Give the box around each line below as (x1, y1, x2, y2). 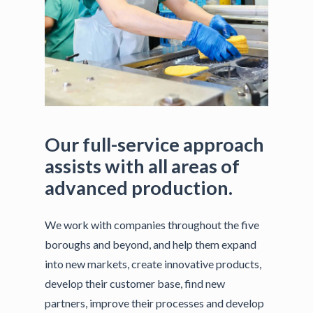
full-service (82, 132, 180, 156)
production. (131, 175, 233, 199)
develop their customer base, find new (45, 276, 226, 290)
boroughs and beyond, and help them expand (45, 237, 257, 251)
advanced (45, 175, 128, 199)
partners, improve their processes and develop (45, 296, 265, 310)
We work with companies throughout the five (45, 217, 260, 231)
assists (45, 154, 101, 177)
